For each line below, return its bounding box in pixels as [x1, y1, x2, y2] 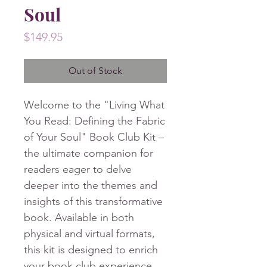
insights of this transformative [24, 195, 163, 209]
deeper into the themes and [24, 179, 157, 193]
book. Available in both [24, 211, 134, 225]
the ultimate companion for [24, 147, 153, 160]
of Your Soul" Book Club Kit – [24, 131, 164, 144]
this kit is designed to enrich [24, 243, 158, 257]
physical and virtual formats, [24, 227, 155, 241]
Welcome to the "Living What [24, 98, 164, 112]
